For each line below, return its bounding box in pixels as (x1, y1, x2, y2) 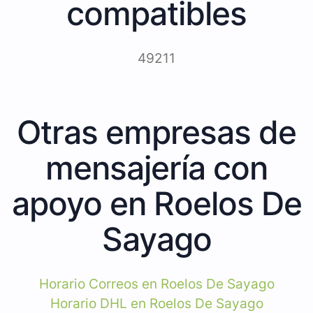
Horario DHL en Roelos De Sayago (50, 295, 263, 312)
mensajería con (45, 147, 268, 187)
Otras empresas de (17, 112, 296, 152)
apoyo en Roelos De (11, 183, 302, 223)
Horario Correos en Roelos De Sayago (38, 275, 275, 292)
